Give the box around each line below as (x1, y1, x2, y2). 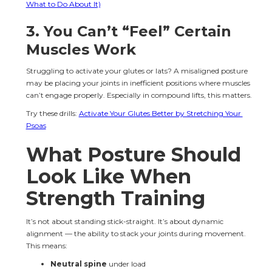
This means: (25, 240, 67, 250)
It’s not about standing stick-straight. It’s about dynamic (25, 216, 225, 226)
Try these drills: (25, 108, 79, 118)
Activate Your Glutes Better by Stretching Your (78, 108, 243, 118)
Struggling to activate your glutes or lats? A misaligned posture (25, 66, 250, 75)
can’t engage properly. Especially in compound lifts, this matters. (25, 90, 252, 100)
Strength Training (25, 186, 205, 210)
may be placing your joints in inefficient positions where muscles (25, 78, 252, 87)
